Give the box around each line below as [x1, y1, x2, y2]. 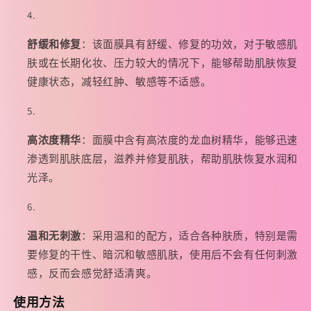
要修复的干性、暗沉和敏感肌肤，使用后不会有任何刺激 [27, 248, 299, 262]
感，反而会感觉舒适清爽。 [27, 267, 158, 280]
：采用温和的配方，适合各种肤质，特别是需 [81, 229, 299, 243]
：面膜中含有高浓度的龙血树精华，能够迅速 [81, 133, 299, 147]
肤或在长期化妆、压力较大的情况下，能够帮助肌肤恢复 [27, 56, 299, 70]
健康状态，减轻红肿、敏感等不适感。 [27, 75, 212, 89]
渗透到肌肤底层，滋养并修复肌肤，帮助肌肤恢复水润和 [27, 152, 299, 166]
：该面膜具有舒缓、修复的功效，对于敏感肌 [81, 37, 299, 51]
